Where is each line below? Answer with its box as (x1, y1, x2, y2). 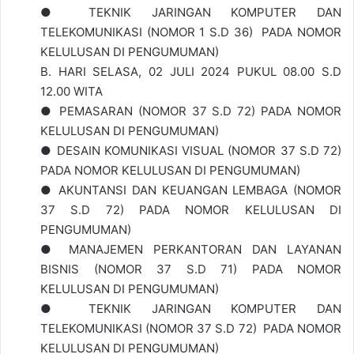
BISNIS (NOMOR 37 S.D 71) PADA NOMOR (40, 262, 341, 277)
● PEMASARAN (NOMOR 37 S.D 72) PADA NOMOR (40, 104, 341, 119)
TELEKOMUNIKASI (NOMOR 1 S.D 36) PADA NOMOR (40, 24, 341, 40)
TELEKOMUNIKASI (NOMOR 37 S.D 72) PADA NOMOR (40, 321, 341, 337)
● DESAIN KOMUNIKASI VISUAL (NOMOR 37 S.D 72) (40, 143, 341, 159)
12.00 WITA (40, 84, 103, 100)
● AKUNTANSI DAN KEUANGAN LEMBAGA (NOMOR (40, 183, 341, 198)
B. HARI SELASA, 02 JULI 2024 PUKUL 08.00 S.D (40, 64, 341, 80)
